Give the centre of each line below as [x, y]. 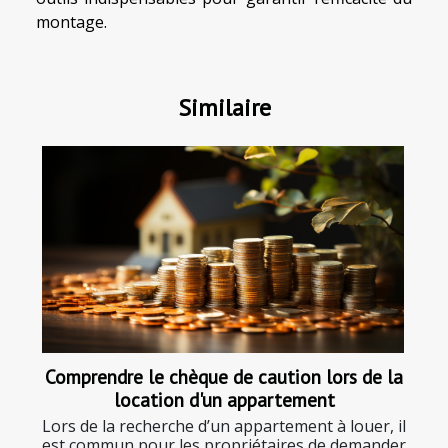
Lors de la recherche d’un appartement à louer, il [224, 425]
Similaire [224, 107]
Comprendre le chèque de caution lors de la [224, 376]
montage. [71, 21]
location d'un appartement [224, 399]
